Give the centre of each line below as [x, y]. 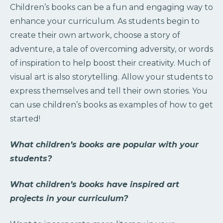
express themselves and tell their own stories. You [109, 91]
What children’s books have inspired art [95, 184]
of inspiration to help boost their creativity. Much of [110, 63]
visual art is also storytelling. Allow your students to [111, 77]
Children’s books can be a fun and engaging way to [111, 7]
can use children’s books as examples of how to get [111, 105]
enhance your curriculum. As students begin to [105, 21]
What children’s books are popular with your [104, 144]
